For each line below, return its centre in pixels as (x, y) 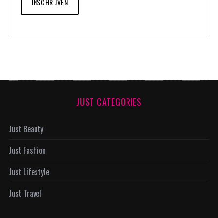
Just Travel (25, 193)
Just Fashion (27, 151)
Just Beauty (26, 129)
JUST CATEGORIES (109, 102)
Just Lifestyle (29, 172)
